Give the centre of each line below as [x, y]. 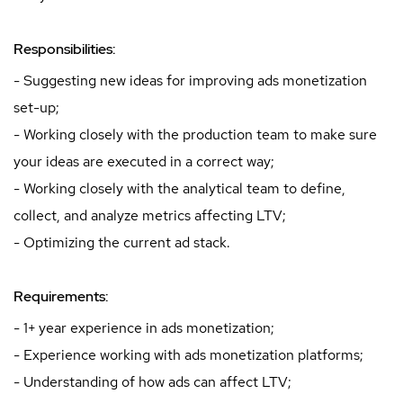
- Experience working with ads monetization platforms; [188, 354]
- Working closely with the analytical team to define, [179, 188]
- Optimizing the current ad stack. [122, 242]
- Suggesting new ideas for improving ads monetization [190, 80]
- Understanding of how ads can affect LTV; [152, 381]
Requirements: [61, 296]
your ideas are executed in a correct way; [144, 161]
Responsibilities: [64, 49]
